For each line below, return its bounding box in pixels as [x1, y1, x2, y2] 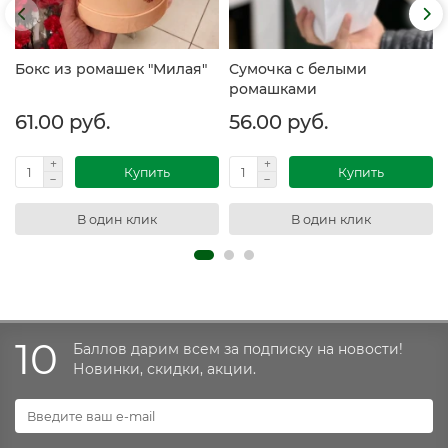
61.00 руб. [15, 110, 110, 135]
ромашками [229, 80, 317, 99]
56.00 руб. [229, 110, 328, 135]
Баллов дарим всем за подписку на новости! [73, 340, 403, 359]
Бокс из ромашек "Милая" [15, 60, 207, 79]
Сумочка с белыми [229, 60, 367, 79]
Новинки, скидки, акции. [73, 360, 256, 379]
